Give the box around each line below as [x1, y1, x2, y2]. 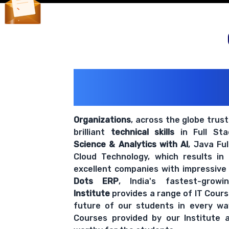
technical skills [110, 127, 175, 138]
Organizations [74, 115, 131, 125]
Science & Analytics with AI [74, 140, 189, 150]
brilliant [74, 127, 111, 138]
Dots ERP [74, 176, 119, 187]
